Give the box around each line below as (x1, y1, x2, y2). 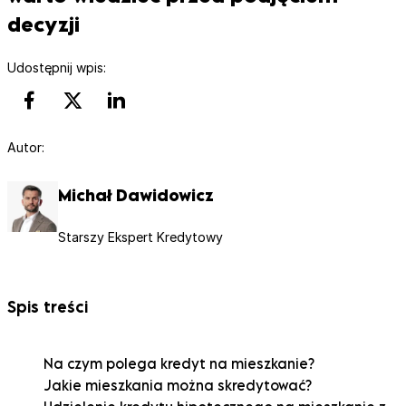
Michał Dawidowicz (58, 186, 214, 206)
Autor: (7, 140, 44, 155)
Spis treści (7, 296, 88, 316)
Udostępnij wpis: (7, 60, 106, 75)
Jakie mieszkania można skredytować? (43, 376, 312, 393)
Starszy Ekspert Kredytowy (58, 228, 223, 245)
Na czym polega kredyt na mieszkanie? (43, 354, 314, 372)
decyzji (7, 12, 80, 36)
